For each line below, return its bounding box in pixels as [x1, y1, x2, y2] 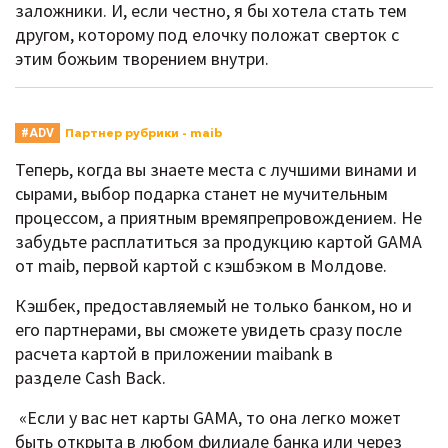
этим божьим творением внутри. [15, 46, 269, 70]
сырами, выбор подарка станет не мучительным [15, 181, 388, 205]
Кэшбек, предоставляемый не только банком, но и [15, 293, 412, 317]
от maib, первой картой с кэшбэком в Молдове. [15, 253, 387, 277]
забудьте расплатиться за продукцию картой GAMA [15, 229, 422, 253]
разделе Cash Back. [15, 365, 166, 389]
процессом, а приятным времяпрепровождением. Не [15, 205, 422, 229]
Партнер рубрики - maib [65, 124, 222, 140]
